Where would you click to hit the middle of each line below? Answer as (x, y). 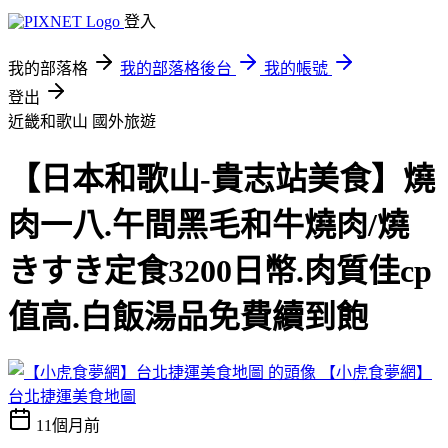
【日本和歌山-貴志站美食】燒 (221, 179)
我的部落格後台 (176, 68)
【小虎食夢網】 (376, 372)
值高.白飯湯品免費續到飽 (188, 317)
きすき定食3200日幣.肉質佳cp (220, 271)
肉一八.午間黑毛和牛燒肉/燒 (208, 225)
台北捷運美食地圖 (72, 396)
